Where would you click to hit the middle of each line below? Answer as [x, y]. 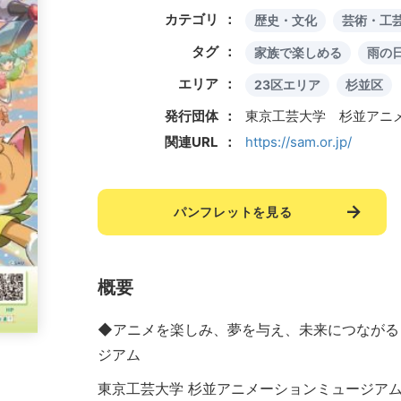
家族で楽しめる [298, 52]
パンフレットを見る [233, 212]
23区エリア [287, 85]
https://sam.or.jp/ [299, 142]
